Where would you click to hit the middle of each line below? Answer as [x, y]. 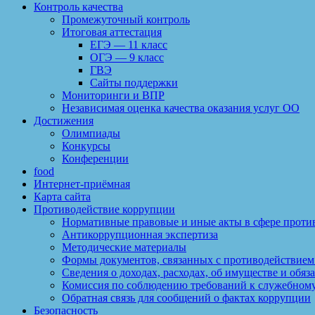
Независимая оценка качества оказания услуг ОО [181, 108]
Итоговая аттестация [112, 32]
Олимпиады [91, 133]
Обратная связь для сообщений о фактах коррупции [186, 298]
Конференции [95, 159]
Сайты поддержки [134, 83]
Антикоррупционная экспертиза [140, 234]
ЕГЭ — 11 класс [129, 45]
